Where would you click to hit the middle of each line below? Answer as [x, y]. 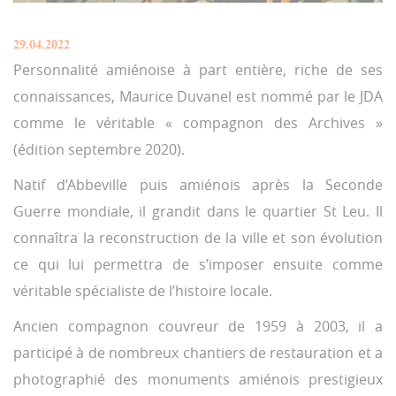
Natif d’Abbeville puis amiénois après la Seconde [198, 185]
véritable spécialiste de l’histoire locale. [143, 291]
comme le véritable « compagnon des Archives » [198, 123]
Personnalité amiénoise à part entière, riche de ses [198, 70]
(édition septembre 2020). [99, 150]
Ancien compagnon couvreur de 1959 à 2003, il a [198, 327]
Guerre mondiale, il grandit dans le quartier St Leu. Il [198, 212]
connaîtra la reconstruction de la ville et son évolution [198, 238]
